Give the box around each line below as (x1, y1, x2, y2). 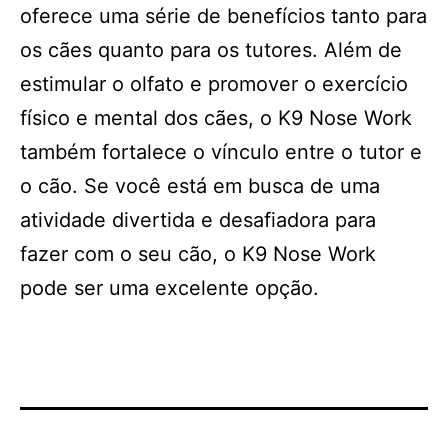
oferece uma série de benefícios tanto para (20, 4, 427, 28)
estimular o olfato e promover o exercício (20, 72, 408, 96)
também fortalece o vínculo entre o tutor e (20, 140, 422, 164)
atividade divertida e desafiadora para (20, 208, 376, 232)
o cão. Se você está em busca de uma (20, 174, 380, 198)
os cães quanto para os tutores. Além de (20, 38, 402, 62)
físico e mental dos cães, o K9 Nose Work (20, 106, 412, 130)
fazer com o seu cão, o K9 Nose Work (20, 242, 376, 266)
